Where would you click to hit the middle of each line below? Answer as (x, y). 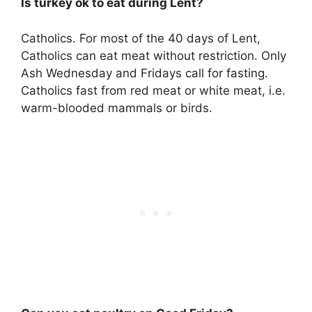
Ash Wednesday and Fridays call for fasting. (145, 73)
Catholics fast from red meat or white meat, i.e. (153, 90)
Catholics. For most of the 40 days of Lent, (141, 38)
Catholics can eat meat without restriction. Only (154, 55)
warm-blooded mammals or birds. (117, 108)
